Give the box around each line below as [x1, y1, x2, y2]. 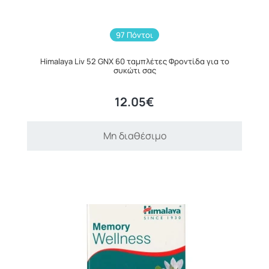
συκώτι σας [113, 64, 156, 76]
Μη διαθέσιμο [103, 129, 166, 142]
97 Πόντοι [116, 29, 153, 40]
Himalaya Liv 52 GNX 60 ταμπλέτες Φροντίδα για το [40, 55, 229, 67]
